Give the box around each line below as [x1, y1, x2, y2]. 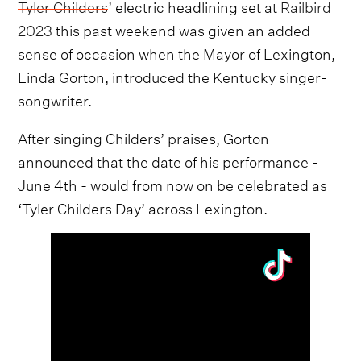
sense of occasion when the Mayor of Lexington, [18, 40, 336, 64]
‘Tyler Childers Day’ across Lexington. [18, 195, 268, 219]
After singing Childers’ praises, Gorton [18, 125, 270, 149]
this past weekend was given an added [52, 17, 311, 41]
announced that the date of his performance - [18, 148, 319, 172]
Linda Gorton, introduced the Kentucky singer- [18, 64, 328, 88]
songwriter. [18, 87, 93, 111]
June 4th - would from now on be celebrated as [18, 172, 328, 196]
